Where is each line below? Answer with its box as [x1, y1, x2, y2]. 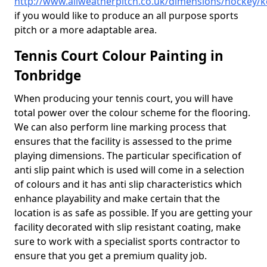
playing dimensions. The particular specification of [14, 149, 241, 162]
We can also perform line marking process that [14, 120, 226, 133]
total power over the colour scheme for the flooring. [14, 106, 250, 119]
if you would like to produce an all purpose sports [14, 9, 238, 22]
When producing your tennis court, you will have [14, 92, 233, 105]
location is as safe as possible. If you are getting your [14, 206, 253, 219]
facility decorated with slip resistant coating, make [14, 221, 241, 234]
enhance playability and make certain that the [14, 192, 220, 205]
